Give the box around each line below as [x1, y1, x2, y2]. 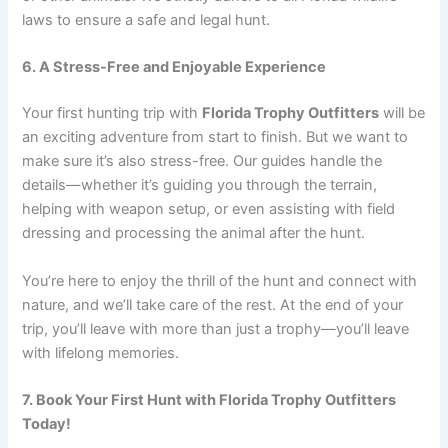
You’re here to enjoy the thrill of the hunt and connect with [22, 271, 418, 290]
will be [379, 104, 426, 123]
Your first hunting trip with [22, 104, 203, 123]
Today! [22, 414, 72, 433]
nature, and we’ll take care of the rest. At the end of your [22, 295, 404, 314]
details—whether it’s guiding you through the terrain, [22, 176, 378, 195]
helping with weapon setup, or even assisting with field [22, 200, 396, 219]
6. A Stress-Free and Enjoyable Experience [22, 58, 327, 77]
